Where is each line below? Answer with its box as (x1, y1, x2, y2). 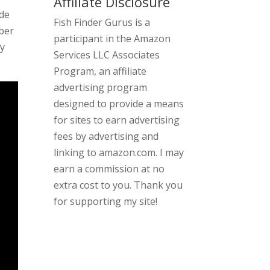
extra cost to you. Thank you (54, 178, 183, 192)
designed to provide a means (54, 96, 184, 110)
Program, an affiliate (54, 64, 147, 78)
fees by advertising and (54, 129, 159, 143)
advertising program (54, 80, 148, 94)
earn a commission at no (54, 162, 165, 175)
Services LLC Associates (54, 48, 160, 61)
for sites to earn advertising (54, 113, 180, 127)
